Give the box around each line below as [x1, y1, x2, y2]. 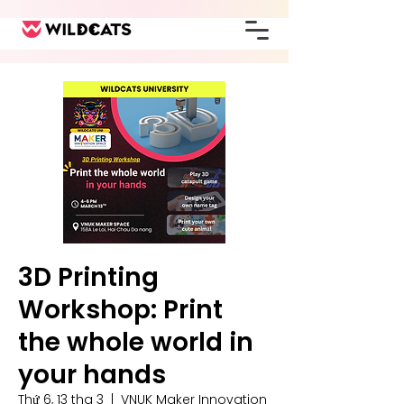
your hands [18, 357, 166, 392]
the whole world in [18, 325, 253, 360]
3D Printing [18, 260, 159, 295]
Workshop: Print [18, 292, 223, 327]
